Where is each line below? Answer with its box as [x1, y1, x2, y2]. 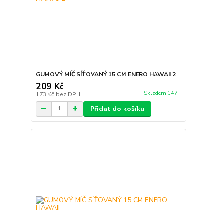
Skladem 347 [143, 90, 179, 97]
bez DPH [55, 90, 80, 98]
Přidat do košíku [90, 104, 144, 113]
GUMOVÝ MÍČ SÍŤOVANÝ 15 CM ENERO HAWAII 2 [35, 70, 176, 78]
